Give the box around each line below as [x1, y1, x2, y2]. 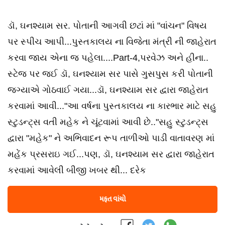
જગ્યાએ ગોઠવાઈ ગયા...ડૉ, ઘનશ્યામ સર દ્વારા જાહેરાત [8, 85, 208, 95]
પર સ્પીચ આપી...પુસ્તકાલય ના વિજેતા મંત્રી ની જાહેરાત [8, 37, 216, 47]
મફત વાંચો [99, 193, 126, 205]
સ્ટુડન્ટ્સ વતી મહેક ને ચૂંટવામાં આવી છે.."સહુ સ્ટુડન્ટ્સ [8, 117, 208, 127]
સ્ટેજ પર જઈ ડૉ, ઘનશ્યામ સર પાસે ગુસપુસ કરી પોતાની [8, 69, 213, 79]
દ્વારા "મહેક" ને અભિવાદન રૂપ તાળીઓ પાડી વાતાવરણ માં [8, 133, 214, 143]
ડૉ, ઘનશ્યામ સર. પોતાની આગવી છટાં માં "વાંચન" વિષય [8, 21, 207, 31]
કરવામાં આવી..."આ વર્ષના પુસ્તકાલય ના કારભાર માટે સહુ [8, 101, 216, 111]
